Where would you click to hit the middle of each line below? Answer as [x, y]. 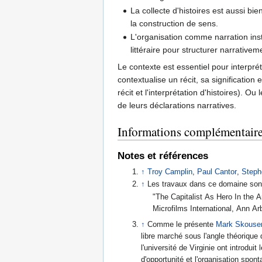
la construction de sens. [175, 23]
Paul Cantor [217, 172]
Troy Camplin [170, 172]
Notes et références [163, 156]
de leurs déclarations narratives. [177, 106]
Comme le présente [182, 224]
